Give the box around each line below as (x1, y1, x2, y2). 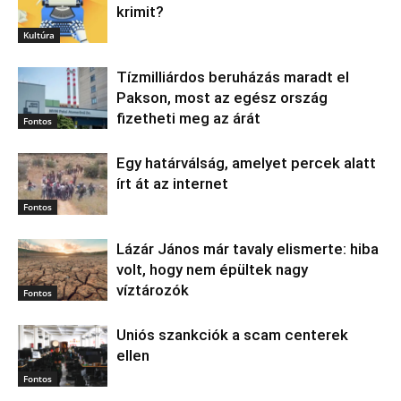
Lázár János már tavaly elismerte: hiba (116, 240, 379, 259)
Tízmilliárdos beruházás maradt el (116, 68, 349, 87)
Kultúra (23, 29, 55, 41)
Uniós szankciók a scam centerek (116, 326, 348, 345)
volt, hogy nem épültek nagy (116, 260, 308, 279)
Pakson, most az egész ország (116, 89, 328, 107)
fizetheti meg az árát (116, 109, 260, 128)
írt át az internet (116, 175, 228, 193)
